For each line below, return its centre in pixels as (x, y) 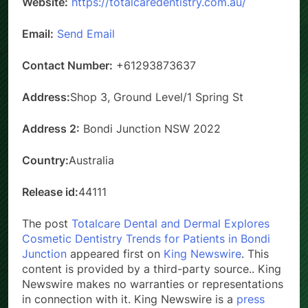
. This (255, 253)
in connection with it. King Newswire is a (129, 299)
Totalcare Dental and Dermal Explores (170, 223)
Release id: (50, 191)
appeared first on (115, 253)
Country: (45, 160)
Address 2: (51, 128)
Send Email (86, 33)
